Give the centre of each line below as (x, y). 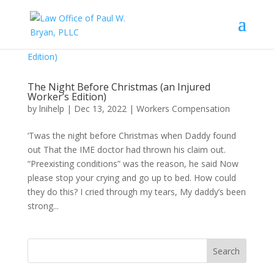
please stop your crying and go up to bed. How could (131, 178)
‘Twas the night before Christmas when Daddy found (131, 135)
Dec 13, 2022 (100, 109)
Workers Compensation (183, 109)
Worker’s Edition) (67, 97)
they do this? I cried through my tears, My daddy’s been (136, 192)
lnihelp (51, 109)
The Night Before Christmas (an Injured (119, 87)
